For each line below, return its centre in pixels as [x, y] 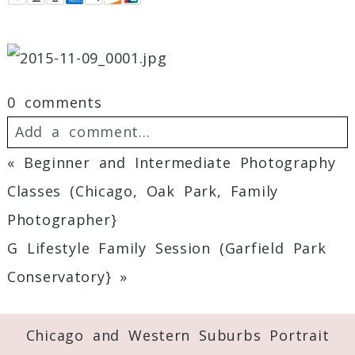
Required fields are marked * [122, 206]
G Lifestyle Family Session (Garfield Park [166, 248]
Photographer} [62, 220]
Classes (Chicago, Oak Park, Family [143, 191]
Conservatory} [59, 277]
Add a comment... [82, 132]
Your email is [63, 177]
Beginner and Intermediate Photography [179, 163]
